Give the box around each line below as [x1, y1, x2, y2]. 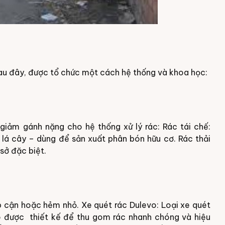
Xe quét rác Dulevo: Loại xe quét [81, 200, 211, 210]
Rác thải [178, 134, 211, 144]
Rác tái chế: [162, 122, 211, 132]
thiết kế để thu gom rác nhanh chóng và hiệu [30, 212, 211, 222]
